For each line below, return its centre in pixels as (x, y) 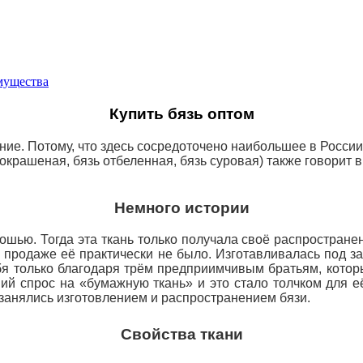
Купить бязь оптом (181, 113)
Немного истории (181, 207)
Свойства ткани (181, 335)
